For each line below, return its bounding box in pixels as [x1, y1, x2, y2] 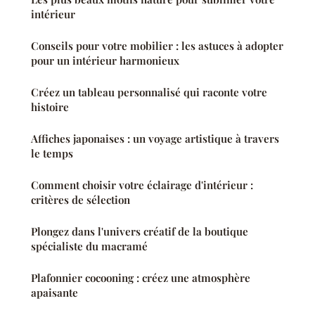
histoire [31, 99, 69, 114]
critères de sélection [31, 192, 130, 207]
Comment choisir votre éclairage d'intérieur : [31, 177, 253, 192]
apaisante [31, 285, 78, 300]
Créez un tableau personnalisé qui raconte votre [31, 84, 267, 99]
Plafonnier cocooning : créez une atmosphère [31, 270, 250, 285]
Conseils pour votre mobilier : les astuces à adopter [31, 38, 283, 53]
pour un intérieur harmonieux [31, 53, 179, 67]
